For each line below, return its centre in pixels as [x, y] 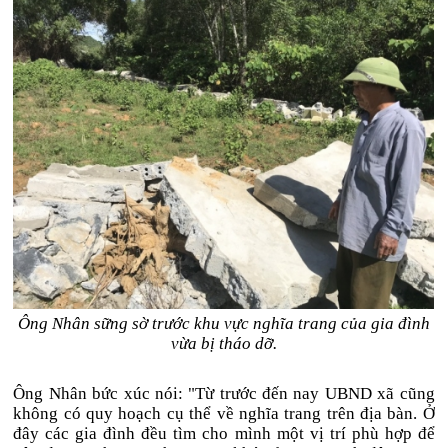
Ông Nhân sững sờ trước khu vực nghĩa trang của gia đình [223, 323]
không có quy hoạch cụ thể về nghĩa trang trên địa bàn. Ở [224, 413]
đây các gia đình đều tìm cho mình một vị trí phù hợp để [224, 433]
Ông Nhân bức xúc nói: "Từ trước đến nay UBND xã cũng [224, 393]
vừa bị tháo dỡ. [223, 343]
